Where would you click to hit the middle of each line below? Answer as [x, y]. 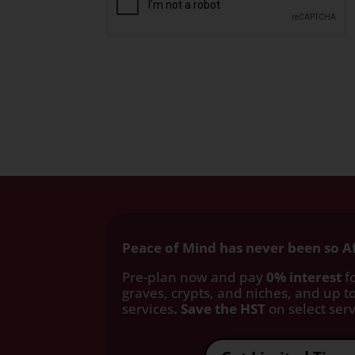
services [148, 308]
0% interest [304, 277]
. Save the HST [220, 308]
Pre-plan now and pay [195, 277]
